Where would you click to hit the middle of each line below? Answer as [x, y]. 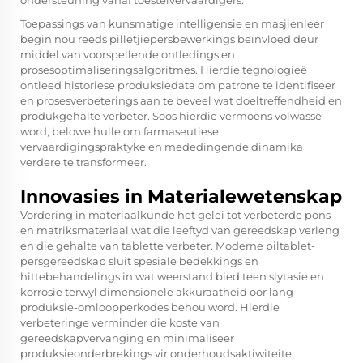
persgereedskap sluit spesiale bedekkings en [139, 261]
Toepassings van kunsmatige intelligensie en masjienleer [172, 24]
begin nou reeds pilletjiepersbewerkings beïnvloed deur [169, 39]
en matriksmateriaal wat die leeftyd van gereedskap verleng [180, 231]
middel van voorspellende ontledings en [128, 55]
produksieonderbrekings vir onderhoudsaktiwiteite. [157, 354]
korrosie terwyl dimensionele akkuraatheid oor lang [157, 292]
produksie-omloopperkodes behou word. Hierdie [150, 307]
